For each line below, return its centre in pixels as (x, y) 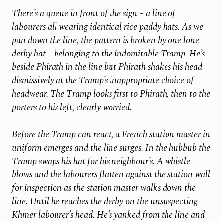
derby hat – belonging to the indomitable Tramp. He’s (108, 54)
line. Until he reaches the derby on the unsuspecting (105, 201)
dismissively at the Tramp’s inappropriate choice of (103, 81)
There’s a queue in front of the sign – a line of (93, 14)
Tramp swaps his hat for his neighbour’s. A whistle (101, 161)
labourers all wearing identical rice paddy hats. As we (107, 27)
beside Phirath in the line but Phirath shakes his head (107, 67)
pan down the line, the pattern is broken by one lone (105, 41)
